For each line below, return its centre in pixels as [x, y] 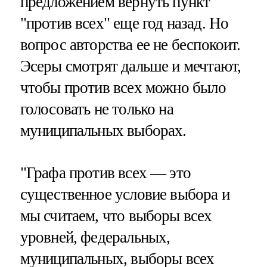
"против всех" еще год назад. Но [124, 23]
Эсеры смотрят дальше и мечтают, [131, 66]
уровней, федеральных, [95, 237]
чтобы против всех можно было [123, 87]
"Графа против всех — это [105, 173]
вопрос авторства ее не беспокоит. [130, 44]
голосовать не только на [97, 109]
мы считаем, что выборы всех [116, 215]
